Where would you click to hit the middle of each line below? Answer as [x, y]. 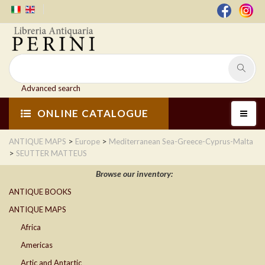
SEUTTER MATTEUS [51, 153]
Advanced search [51, 88]
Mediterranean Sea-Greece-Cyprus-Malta [181, 142]
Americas [37, 245]
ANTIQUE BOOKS [40, 192]
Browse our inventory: [134, 174]
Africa [31, 227]
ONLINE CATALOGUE [93, 114]
